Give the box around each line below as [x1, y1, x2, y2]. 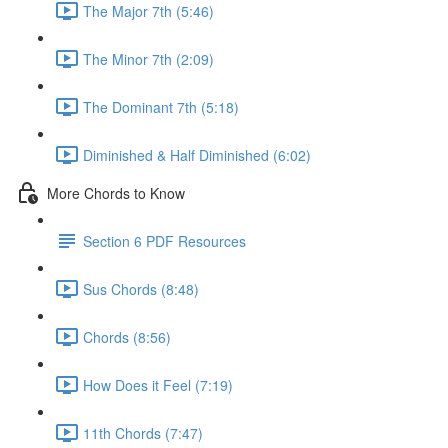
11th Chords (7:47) [83, 422, 203, 443]
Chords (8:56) [83, 326, 171, 347]
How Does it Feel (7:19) [83, 374, 233, 395]
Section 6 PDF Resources [83, 230, 246, 251]
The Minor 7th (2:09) [83, 48, 214, 69]
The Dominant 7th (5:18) [83, 96, 239, 117]
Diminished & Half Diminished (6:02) [83, 144, 311, 165]
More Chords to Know [47, 182, 185, 203]
